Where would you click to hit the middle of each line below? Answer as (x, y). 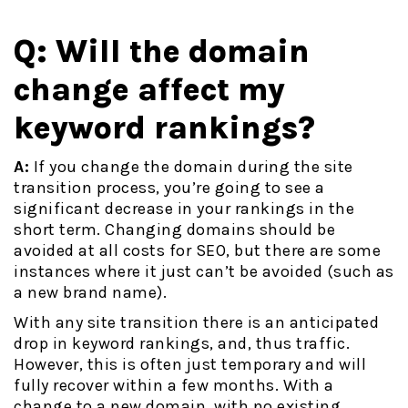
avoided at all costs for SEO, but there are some (197, 251)
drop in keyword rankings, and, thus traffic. (182, 344)
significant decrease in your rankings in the (184, 209)
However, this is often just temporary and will (190, 365)
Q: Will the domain (162, 52)
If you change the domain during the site (191, 167)
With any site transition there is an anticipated (196, 323)
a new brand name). (90, 293)
